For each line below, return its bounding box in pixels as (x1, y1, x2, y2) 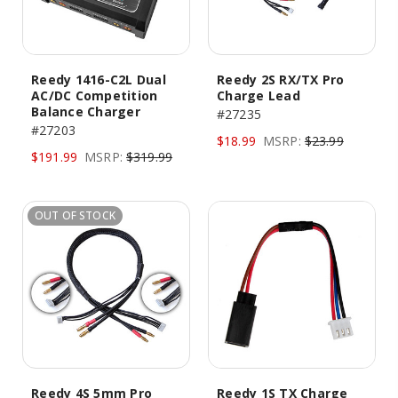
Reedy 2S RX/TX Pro (217, 71, 345, 88)
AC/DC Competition (31, 87, 158, 104)
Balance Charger (31, 103, 140, 120)
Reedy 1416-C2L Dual (31, 71, 166, 88)
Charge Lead (217, 87, 300, 104)
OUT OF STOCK (35, 208, 115, 223)
